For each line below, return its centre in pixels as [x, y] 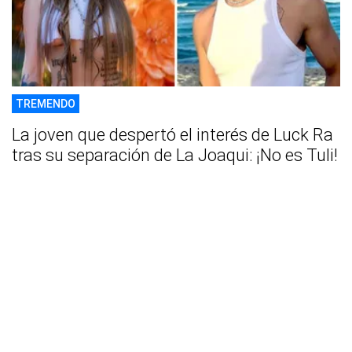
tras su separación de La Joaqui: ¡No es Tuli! [175, 155]
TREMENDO [46, 103]
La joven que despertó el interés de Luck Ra [172, 134]
